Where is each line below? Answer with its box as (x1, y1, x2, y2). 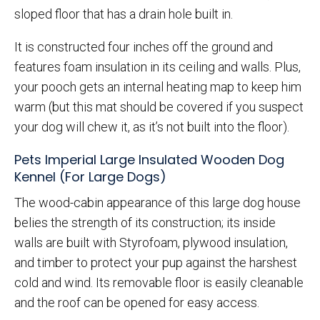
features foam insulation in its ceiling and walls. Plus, (14, 59, 301, 75)
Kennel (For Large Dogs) (14, 168, 166, 186)
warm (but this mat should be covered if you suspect (14, 99, 304, 115)
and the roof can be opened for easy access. (14, 295, 259, 311)
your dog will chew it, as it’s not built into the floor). (14, 119, 289, 135)
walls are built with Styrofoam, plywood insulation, (14, 235, 288, 251)
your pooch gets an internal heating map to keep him (14, 79, 301, 95)
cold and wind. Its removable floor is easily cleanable (14, 275, 304, 291)
